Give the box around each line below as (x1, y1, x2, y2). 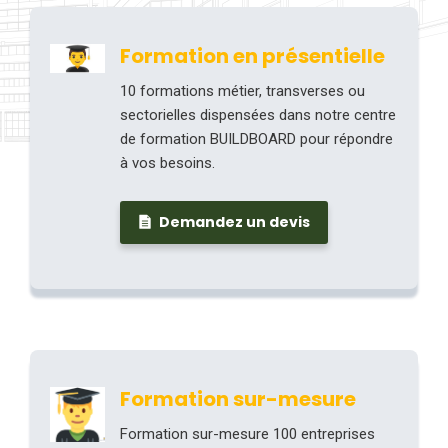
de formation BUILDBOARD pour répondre (120, 130, 393, 148)
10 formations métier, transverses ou (120, 82, 365, 100)
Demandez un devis (156, 212, 310, 232)
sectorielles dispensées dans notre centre (120, 106, 396, 124)
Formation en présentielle (120, 42, 385, 70)
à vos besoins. (120, 154, 215, 172)
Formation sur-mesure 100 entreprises (120, 425, 375, 443)
